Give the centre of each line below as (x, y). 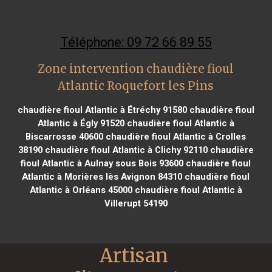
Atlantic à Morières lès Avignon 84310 (102, 176)
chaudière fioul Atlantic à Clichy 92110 (125, 150)
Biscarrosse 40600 (65, 136)
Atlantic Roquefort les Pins (136, 86)
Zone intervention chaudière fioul (136, 69)
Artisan (134, 255)
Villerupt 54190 (136, 203)
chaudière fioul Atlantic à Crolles (175, 136)
